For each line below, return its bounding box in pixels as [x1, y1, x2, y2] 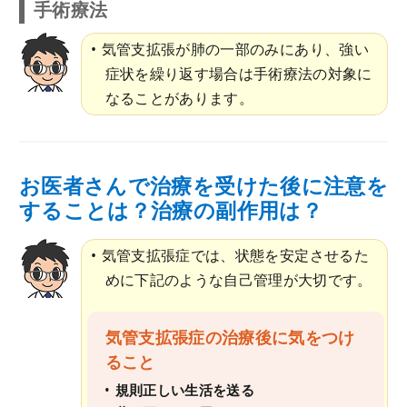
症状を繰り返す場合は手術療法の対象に [104, 64, 372, 84]
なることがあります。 [104, 88, 254, 109]
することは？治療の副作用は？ [19, 196, 323, 225]
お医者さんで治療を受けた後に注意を [19, 172, 388, 201]
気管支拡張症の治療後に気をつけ [104, 326, 355, 349]
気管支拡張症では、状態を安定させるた [101, 245, 369, 266]
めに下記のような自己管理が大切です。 [104, 270, 372, 291]
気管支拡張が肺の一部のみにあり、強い [101, 39, 369, 60]
